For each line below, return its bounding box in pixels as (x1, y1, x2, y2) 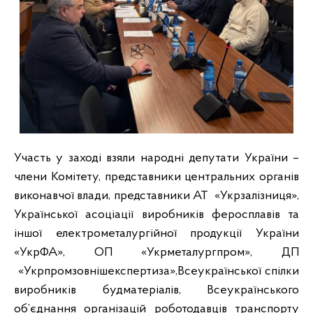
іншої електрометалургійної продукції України (14, 227, 299, 241)
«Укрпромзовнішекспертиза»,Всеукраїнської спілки (14, 265, 299, 279)
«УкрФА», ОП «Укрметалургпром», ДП (14, 246, 299, 260)
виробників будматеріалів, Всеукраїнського (14, 284, 299, 298)
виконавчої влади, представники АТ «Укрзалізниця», (14, 189, 299, 203)
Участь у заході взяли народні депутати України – (14, 152, 299, 166)
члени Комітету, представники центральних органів (14, 170, 299, 184)
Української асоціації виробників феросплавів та (14, 208, 299, 222)
